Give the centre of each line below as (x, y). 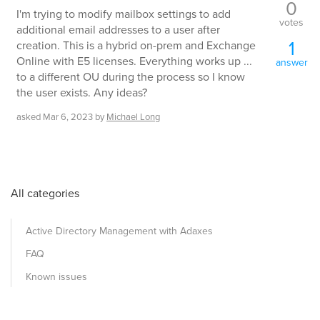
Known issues (56, 277)
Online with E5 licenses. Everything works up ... (134, 60)
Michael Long (133, 117)
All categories (45, 193)
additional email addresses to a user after (118, 29)
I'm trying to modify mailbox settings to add (124, 13)
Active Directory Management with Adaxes (119, 231)
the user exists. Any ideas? (82, 92)
